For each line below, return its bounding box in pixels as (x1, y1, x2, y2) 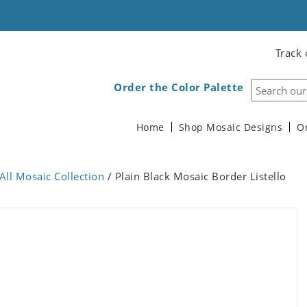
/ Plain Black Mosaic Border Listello (104, 169, 286, 183)
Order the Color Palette (114, 80, 244, 94)
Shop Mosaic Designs (178, 121, 282, 134)
